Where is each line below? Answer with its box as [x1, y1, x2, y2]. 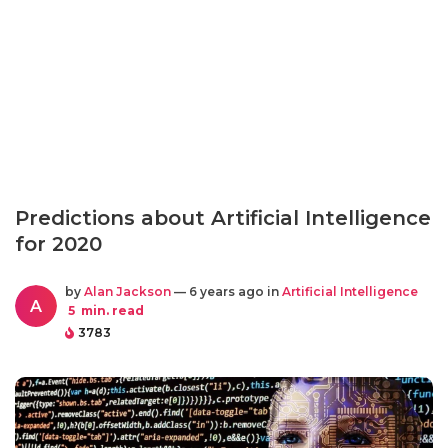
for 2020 [15, 232, 102, 256]
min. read [78, 303, 144, 318]
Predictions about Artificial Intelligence [15, 206, 431, 230]
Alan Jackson [84, 284, 171, 299]
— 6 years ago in [171, 284, 282, 299]
